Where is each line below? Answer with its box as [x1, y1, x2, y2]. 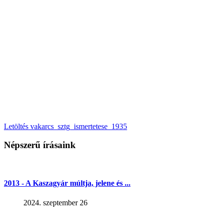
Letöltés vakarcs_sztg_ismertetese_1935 [4, 122, 127, 131]
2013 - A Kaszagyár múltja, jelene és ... [4, 179, 131, 188]
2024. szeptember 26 [23, 198, 88, 207]
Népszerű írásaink [4, 140, 76, 151]
